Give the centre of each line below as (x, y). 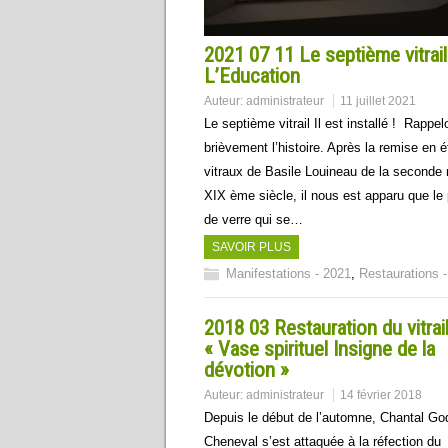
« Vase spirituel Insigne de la (319, 349)
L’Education (252, 75)
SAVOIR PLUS (251, 246)
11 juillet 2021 (378, 100)
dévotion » (246, 370)
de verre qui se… (253, 219)
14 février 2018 (381, 395)
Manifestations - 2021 (288, 273)
